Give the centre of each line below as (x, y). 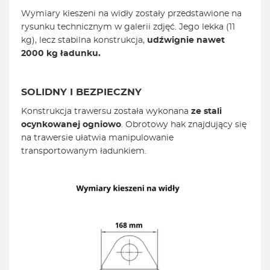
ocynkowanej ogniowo (71, 125)
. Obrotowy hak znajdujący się (184, 125)
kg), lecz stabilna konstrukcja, (84, 41)
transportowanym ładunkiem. (84, 152)
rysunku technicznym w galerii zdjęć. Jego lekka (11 (128, 27)
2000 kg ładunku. (62, 54)
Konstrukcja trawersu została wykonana (106, 112)
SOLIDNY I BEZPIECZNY (81, 93)
